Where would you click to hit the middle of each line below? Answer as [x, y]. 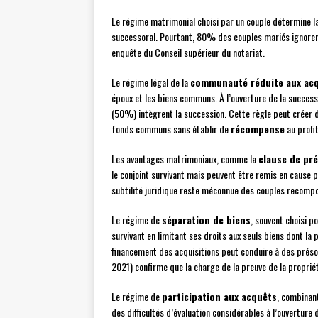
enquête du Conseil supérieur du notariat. [188, 53]
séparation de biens [206, 220]
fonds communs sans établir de [171, 129]
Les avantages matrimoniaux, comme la [185, 159]
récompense [258, 129]
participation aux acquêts [219, 297]
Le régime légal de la [151, 82]
